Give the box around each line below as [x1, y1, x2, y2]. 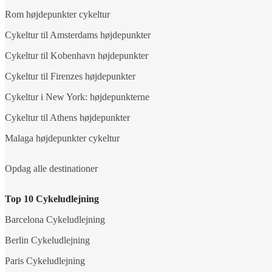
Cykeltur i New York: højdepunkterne [5, 91, 149, 102]
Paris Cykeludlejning [5, 255, 85, 266]
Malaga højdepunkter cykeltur [5, 132, 120, 143]
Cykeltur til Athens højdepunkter [5, 112, 130, 123]
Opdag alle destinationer [5, 163, 98, 174]
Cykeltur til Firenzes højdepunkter [5, 70, 135, 81]
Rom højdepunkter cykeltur [5, 8, 110, 19]
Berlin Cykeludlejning [5, 234, 90, 245]
